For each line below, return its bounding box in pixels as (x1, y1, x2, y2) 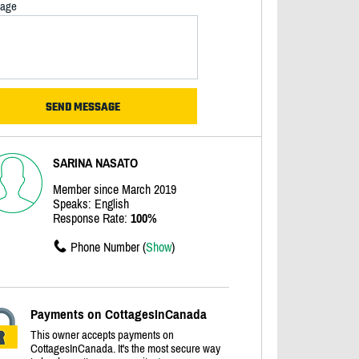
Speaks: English (53, 196, 129, 211)
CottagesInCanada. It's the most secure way (30, 341, 220, 355)
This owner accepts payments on (30, 328, 174, 341)
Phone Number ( (71, 240, 146, 254)
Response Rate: (53, 211, 131, 225)
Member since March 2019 (53, 182, 176, 196)
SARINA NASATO (53, 155, 138, 170)
